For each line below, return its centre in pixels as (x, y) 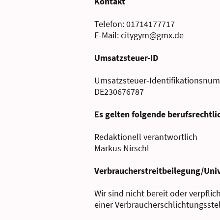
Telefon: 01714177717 (135, 24)
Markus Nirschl (122, 148)
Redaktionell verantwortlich (146, 137)
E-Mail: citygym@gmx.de (139, 35)
